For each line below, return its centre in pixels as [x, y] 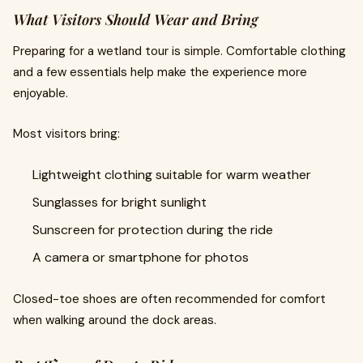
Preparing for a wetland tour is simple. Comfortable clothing [179, 51]
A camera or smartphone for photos [141, 257]
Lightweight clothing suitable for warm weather [172, 175]
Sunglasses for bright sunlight [120, 202]
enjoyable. [41, 93]
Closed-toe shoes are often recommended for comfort [169, 299]
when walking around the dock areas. [115, 320]
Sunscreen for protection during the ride [153, 230]
